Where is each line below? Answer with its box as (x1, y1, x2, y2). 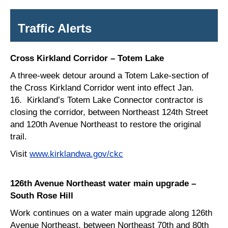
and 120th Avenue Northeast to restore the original (10, 119, 201, 130)
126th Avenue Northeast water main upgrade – (10, 178, 196, 189)
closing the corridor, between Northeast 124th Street (10, 107, 208, 118)
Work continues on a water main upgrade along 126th (10, 208, 212, 218)
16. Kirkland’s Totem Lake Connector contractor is (10, 95, 203, 105)
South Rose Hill (10, 190, 73, 201)
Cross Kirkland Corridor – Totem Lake (10, 53, 164, 64)
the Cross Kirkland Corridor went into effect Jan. (10, 82, 194, 93)
